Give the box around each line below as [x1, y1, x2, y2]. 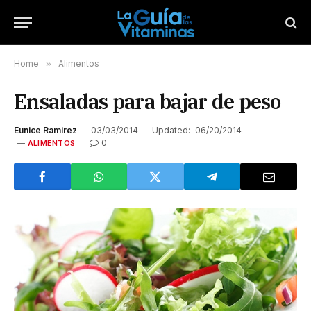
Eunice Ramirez [14, 125, 77, 135]
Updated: [152, 125, 190, 135]
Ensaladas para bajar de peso [14, 88, 281, 115]
